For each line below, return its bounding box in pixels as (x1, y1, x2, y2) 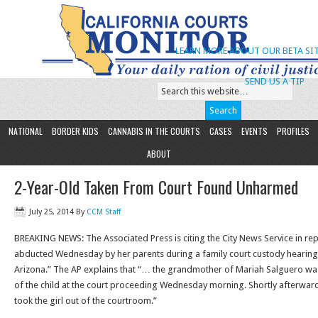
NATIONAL (9, 125, 43, 137)
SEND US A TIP (244, 76, 305, 87)
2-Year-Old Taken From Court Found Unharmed (14, 174, 298, 199)
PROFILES (277, 125, 309, 137)
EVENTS (241, 125, 268, 137)
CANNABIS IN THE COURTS (108, 125, 200, 137)
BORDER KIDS (52, 125, 99, 137)
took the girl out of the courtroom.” (14, 295, 157, 306)
